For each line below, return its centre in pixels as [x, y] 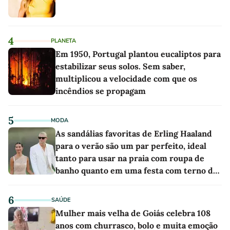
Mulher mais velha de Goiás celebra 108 [133, 213]
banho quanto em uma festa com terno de [137, 170]
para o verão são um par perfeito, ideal [131, 146]
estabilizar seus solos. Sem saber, [120, 66]
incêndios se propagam [101, 91]
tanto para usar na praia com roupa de [130, 158]
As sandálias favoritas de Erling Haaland [134, 133]
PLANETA [63, 41]
